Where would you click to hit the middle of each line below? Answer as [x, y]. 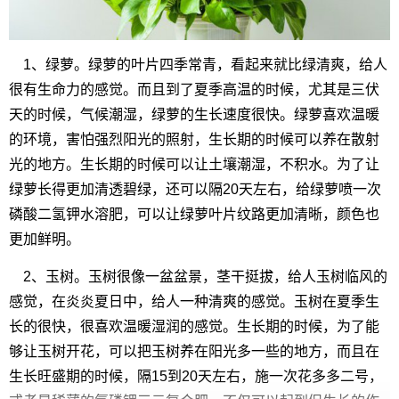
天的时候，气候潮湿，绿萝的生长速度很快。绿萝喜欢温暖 [194, 115]
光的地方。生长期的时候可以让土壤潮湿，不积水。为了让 [194, 165]
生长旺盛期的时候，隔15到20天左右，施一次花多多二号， [196, 377]
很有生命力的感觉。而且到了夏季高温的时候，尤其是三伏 [194, 90]
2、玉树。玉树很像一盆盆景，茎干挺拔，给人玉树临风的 [205, 277]
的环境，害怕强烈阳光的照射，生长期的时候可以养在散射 [194, 140]
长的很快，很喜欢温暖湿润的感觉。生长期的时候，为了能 [194, 327]
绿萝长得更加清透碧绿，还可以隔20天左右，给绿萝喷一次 [195, 190]
